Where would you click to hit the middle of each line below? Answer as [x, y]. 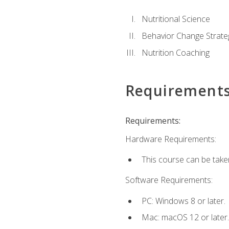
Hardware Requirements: [170, 139]
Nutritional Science [176, 19]
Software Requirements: [169, 180]
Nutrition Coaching [175, 52]
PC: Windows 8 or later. [183, 201]
